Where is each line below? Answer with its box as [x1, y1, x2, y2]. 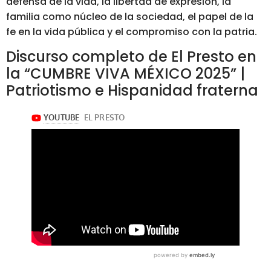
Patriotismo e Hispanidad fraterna [6, 80, 258, 100]
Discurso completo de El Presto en [6, 46, 256, 67]
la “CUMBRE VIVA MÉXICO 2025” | [6, 63, 245, 83]
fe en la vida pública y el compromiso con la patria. [6, 25, 257, 39]
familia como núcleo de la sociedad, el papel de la [6, 10, 253, 24]
